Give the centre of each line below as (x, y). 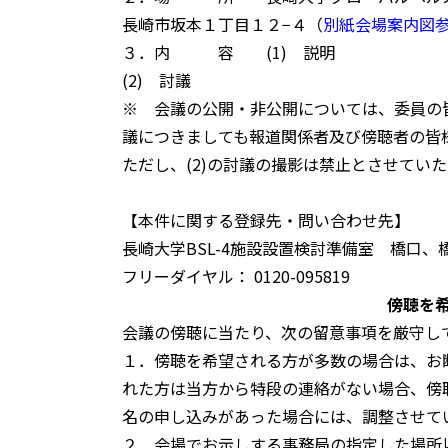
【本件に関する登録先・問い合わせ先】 (266, 219)
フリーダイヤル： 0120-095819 (236, 275)
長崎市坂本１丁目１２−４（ (222, 23)
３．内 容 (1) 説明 (228, 51)
